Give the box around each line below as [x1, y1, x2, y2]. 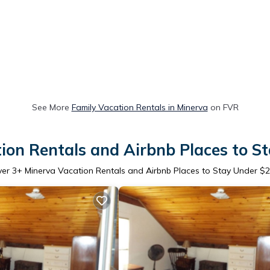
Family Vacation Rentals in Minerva [71, 102, 208, 113]
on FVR [207, 102, 239, 113]
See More [31, 102, 72, 113]
